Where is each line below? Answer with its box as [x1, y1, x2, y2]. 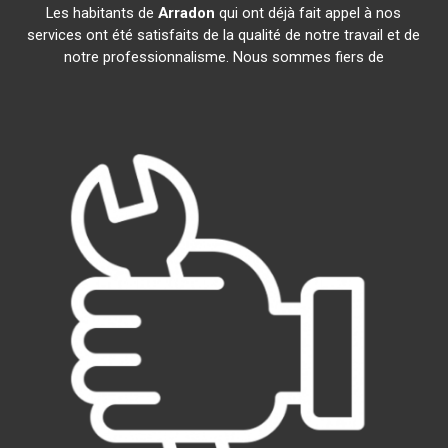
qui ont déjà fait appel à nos [215, 4, 402, 22]
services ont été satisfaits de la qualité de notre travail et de [27, 26, 421, 44]
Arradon [158, 4, 216, 22]
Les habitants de [46, 4, 159, 22]
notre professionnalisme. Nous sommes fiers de [63, 48, 384, 66]
